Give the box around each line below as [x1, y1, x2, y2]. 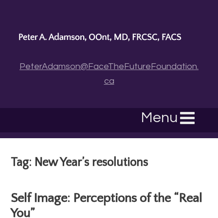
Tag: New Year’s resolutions [11, 156, 148, 169]
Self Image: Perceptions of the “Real [11, 191, 202, 205]
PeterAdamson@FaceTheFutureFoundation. [19, 62, 199, 71]
